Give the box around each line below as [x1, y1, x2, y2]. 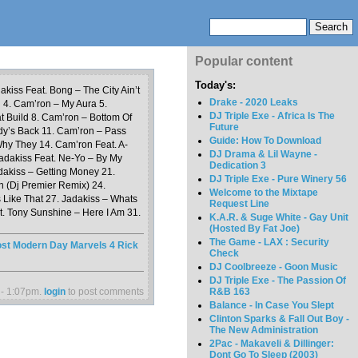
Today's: [195, 79, 236, 92]
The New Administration [209, 324, 319, 336]
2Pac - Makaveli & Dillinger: [209, 338, 335, 350]
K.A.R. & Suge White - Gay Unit [209, 212, 349, 224]
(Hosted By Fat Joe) [209, 223, 300, 235]
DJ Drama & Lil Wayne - [209, 149, 318, 161]
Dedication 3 [209, 160, 267, 172]
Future [209, 121, 240, 133]
